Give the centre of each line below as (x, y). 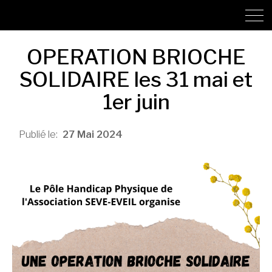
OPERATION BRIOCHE (136, 57)
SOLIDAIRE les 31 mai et (136, 79)
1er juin (136, 102)
